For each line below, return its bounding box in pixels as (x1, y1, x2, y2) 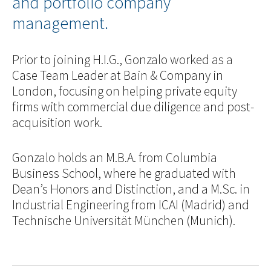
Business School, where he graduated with (12, 165, 236, 182)
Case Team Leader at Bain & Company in (12, 67, 223, 84)
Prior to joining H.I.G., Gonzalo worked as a (12, 51, 233, 68)
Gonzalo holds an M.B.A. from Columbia (12, 149, 217, 166)
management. (12, 13, 108, 34)
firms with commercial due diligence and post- (12, 99, 254, 116)
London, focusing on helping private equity (12, 83, 237, 100)
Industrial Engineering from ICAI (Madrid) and (12, 197, 249, 214)
